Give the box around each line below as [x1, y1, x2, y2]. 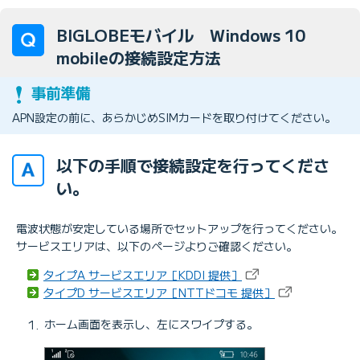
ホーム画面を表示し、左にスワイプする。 [44, 316, 258, 333]
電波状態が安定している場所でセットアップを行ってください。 [16, 220, 342, 237]
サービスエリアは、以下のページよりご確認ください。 [16, 238, 297, 255]
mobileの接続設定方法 [56, 45, 237, 69]
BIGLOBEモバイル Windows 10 [56, 22, 305, 47]
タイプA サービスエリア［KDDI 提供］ [43, 267, 242, 284]
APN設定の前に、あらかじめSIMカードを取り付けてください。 [12, 109, 336, 126]
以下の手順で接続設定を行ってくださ [56, 153, 329, 178]
